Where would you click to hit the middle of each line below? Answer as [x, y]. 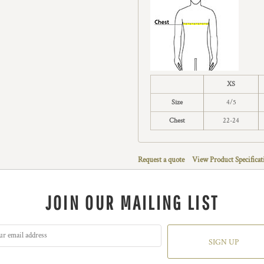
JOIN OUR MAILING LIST [132, 203]
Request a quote [161, 160]
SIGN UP [223, 242]
